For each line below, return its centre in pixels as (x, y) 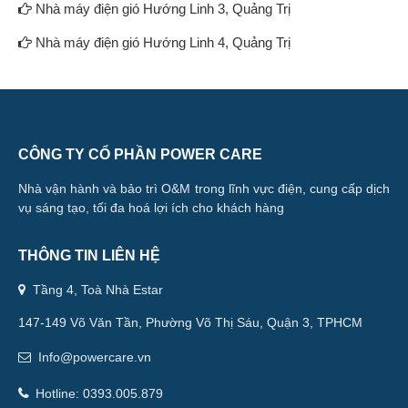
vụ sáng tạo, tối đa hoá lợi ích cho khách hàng (151, 207)
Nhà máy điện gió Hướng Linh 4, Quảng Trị (161, 42)
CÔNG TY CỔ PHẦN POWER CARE (140, 154)
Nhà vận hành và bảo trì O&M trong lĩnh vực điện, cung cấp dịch (204, 188)
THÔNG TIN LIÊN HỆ (89, 255)
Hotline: (57, 393)
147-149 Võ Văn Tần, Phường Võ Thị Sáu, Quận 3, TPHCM (190, 322)
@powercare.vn (106, 357)
